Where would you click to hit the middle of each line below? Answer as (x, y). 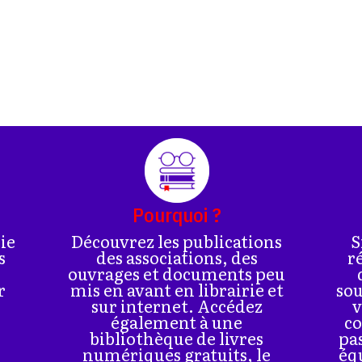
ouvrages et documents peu (177, 273)
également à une (177, 321)
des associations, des (177, 257)
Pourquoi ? (177, 214)
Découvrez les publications (177, 240)
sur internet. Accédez (177, 305)
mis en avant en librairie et (177, 289)
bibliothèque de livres (177, 337)
